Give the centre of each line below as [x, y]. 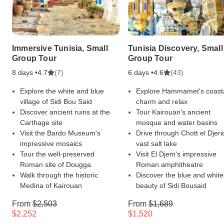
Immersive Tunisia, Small [60, 48]
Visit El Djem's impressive [176, 154]
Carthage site [41, 122]
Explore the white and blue [62, 91]
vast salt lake [156, 143]
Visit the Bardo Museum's [60, 133]
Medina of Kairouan [51, 185]
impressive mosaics [51, 143]
